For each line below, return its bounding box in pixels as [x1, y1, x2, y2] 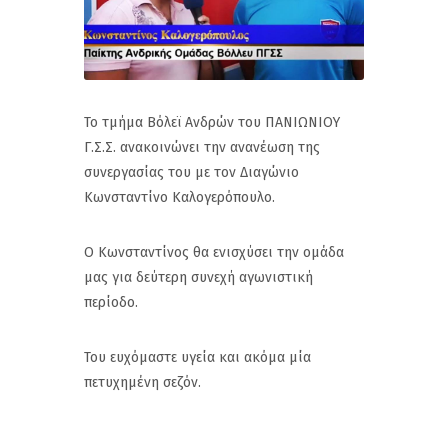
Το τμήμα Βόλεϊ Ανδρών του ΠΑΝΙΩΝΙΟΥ [84, 114, 340, 132]
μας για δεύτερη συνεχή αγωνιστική [84, 269, 313, 287]
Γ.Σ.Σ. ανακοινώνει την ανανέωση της [84, 139, 320, 157]
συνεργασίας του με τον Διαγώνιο [84, 164, 299, 182]
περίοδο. [84, 294, 138, 312]
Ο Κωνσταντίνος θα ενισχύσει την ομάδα [84, 244, 344, 262]
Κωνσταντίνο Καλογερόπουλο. [84, 189, 275, 207]
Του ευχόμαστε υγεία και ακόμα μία [84, 349, 311, 367]
